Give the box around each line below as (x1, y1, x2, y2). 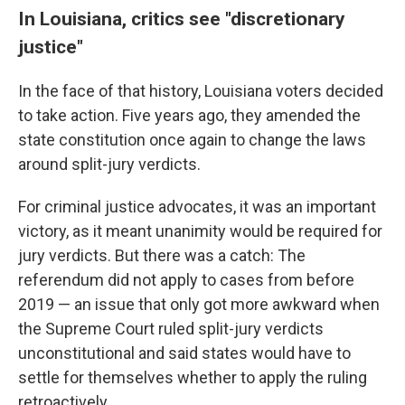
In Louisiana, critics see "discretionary (18, 7, 345, 30)
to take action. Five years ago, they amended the (18, 106, 361, 125)
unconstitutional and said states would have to (18, 344, 351, 363)
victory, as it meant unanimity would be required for (18, 221, 382, 240)
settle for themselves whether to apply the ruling (18, 368, 367, 387)
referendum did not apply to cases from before (18, 270, 354, 289)
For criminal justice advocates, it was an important (18, 197, 376, 216)
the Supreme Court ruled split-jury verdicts (18, 319, 324, 338)
